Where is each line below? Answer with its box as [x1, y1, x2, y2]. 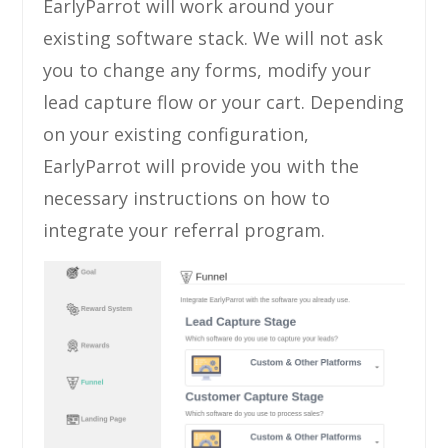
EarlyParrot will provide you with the [43, 153, 360, 178]
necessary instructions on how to [43, 185, 331, 210]
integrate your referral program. [43, 217, 326, 242]
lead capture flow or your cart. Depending [43, 89, 405, 114]
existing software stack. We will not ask [43, 25, 384, 50]
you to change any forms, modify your [43, 57, 372, 82]
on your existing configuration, [43, 121, 310, 146]
